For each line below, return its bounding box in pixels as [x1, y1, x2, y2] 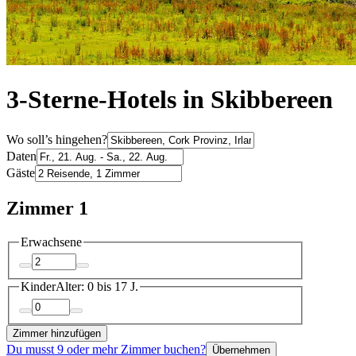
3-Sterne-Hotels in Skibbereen [6, 85, 333, 114]
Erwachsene [21, 234, 82, 249]
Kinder [21, 280, 56, 294]
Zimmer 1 [6, 197, 88, 219]
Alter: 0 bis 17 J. [56, 280, 138, 294]
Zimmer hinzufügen [13, 327, 101, 339]
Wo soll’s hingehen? [6, 132, 107, 146]
